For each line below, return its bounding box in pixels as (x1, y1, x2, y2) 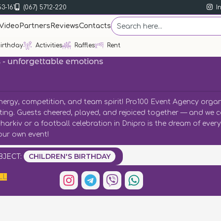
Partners (19, 22, 50, 30)
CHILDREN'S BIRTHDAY (29, 152, 111, 161)
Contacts (79, 22, 111, 30)
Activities (36, 42, 62, 49)
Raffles (74, 42, 95, 49)
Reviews (50, 22, 79, 30)
